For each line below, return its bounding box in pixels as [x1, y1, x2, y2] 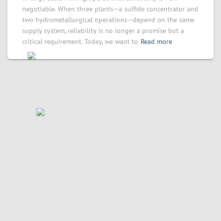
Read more [141, 37, 172, 46]
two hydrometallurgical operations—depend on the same [22, 15, 194, 24]
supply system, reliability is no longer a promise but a [22, 26, 184, 35]
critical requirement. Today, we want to [22, 37, 138, 46]
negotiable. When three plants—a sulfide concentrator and [22, 4, 198, 13]
